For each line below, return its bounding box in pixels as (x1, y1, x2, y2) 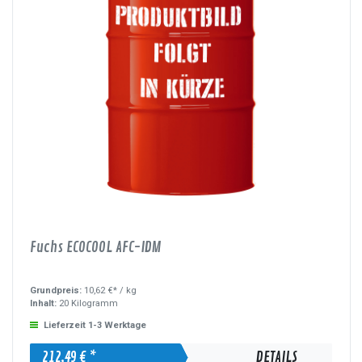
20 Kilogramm (57, 298, 119, 309)
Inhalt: (30, 298, 57, 309)
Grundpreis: (30, 285, 85, 296)
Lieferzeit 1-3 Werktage (44, 319, 147, 330)
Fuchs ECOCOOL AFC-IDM (30, 238, 162, 256)
